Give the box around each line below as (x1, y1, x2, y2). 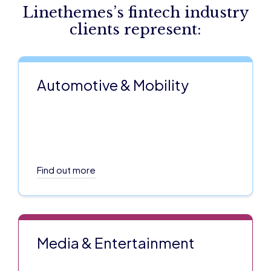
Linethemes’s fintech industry (22, 4, 249, 22)
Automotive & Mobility (37, 76, 189, 94)
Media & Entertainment (37, 233, 195, 252)
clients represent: (70, 21, 201, 39)
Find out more (37, 164, 96, 176)
